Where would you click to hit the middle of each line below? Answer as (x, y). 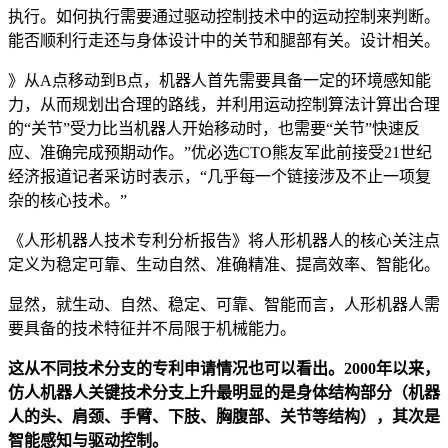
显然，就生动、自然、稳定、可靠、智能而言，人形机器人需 (224, 305)
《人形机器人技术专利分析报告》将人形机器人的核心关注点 (224, 241)
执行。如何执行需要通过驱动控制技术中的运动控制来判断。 (224, 17)
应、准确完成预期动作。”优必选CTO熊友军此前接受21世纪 (220, 153)
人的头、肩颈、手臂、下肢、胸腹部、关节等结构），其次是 (224, 417)
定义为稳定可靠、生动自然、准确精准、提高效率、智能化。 (224, 265)
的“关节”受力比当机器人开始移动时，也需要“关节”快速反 (214, 129)
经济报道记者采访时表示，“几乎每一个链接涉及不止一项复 (219, 177)
